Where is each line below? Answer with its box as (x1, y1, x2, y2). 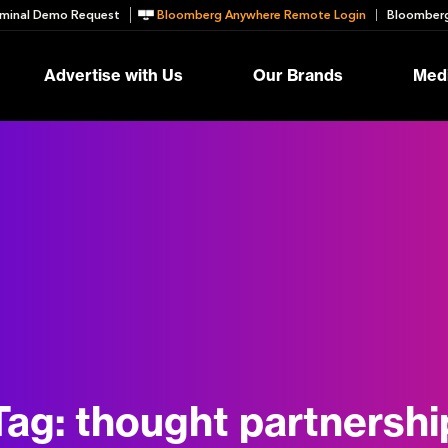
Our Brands (253, 67, 343, 84)
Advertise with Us (44, 67, 183, 84)
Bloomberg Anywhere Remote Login (157, 7, 366, 23)
